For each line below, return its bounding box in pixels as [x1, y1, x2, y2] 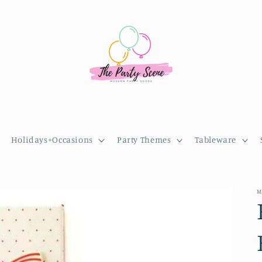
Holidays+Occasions [11, 135, 93, 145]
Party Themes [116, 135, 171, 145]
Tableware [195, 135, 237, 145]
